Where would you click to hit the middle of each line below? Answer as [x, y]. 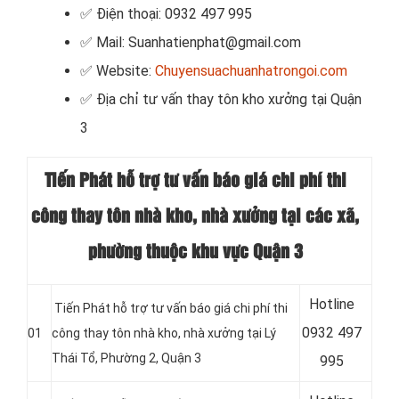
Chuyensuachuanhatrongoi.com [251, 71]
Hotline [331, 305]
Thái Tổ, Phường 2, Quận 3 [126, 358]
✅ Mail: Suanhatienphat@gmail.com [191, 43]
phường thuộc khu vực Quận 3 [195, 252]
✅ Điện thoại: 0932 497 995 [166, 14]
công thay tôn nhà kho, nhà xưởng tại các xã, [195, 217]
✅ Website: [118, 71]
